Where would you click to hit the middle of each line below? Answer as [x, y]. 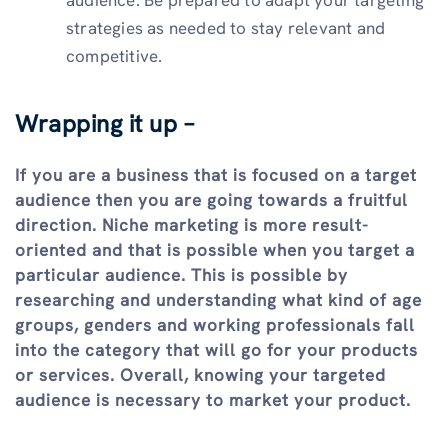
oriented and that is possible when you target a [215, 250]
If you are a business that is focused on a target [216, 175]
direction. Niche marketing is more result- [192, 225]
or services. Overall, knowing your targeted [200, 375]
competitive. [114, 55]
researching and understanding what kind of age [218, 300]
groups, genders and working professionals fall [215, 325]
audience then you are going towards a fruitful [211, 200]
